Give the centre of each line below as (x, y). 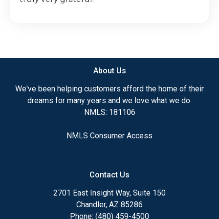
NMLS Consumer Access (109, 136)
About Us (109, 71)
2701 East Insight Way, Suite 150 (109, 193)
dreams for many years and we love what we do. (109, 101)
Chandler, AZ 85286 (109, 205)
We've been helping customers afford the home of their (109, 89)
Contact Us (109, 175)
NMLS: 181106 (109, 112)
